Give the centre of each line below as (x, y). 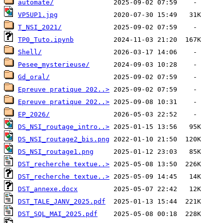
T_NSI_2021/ (40, 27)
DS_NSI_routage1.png (56, 152)
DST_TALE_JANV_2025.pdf (62, 202)
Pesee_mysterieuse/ (54, 65)
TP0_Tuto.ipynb (46, 40)
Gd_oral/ (34, 77)
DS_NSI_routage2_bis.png (64, 139)
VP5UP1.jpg (38, 15)
